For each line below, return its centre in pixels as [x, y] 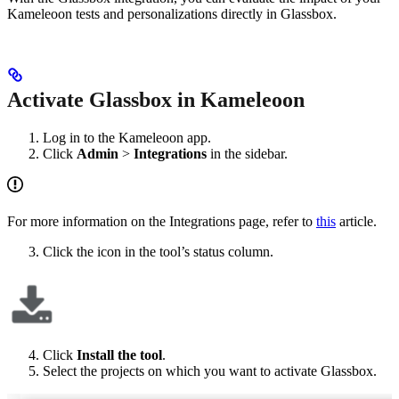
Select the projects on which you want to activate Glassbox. [210, 370]
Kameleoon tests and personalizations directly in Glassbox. [172, 13]
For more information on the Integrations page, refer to [162, 221]
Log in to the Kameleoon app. [127, 137]
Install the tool [119, 354]
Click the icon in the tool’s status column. [158, 251]
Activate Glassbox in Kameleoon [156, 99]
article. [356, 221]
